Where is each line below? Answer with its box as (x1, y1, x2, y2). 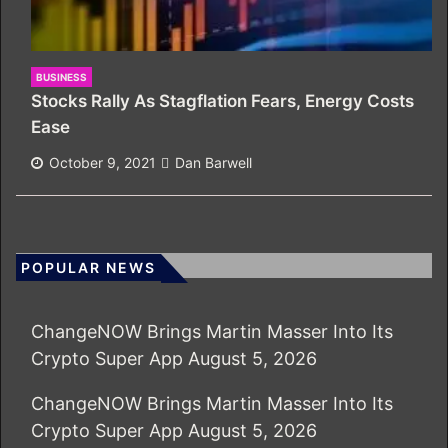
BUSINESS (36, 71, 87, 84)
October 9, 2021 (49, 154, 156, 172)
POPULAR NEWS (21, 259, 156, 277)
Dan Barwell (175, 154, 252, 172)
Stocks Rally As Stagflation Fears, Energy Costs (31, 91, 414, 112)
